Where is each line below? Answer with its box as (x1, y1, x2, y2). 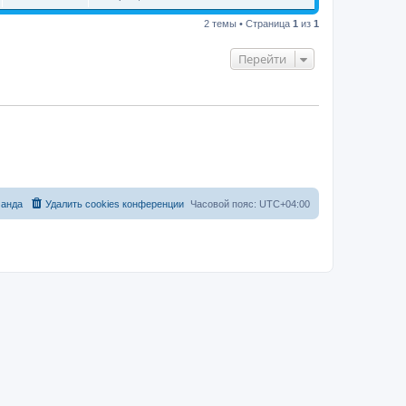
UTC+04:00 (259, 198, 310, 209)
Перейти (238, 51, 286, 67)
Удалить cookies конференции (45, 198, 184, 209)
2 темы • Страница (204, 18, 293, 29)
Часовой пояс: (190, 198, 259, 209)
